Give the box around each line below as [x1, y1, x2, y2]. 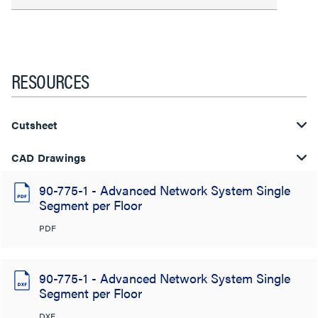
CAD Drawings [11, 149, 87, 165]
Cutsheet [11, 116, 57, 132]
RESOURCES [11, 65, 89, 94]
